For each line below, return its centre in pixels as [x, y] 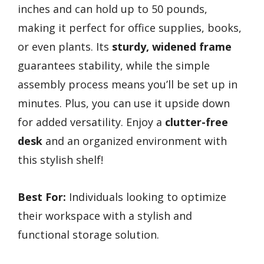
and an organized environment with [135, 141]
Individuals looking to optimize [146, 197]
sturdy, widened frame [172, 47]
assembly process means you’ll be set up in [128, 85]
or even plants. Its [65, 47]
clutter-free [197, 122]
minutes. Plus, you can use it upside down [124, 103]
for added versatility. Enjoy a [91, 122]
